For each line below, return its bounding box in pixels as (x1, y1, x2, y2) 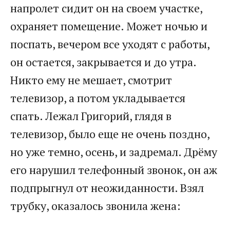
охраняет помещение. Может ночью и (10, 18, 207, 34)
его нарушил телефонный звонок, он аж (10, 162, 217, 178)
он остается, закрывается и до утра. (10, 54, 196, 70)
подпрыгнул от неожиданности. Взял (10, 180, 204, 196)
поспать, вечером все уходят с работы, (10, 36, 209, 52)
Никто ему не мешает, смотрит (10, 72, 172, 88)
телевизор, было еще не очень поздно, (10, 126, 209, 142)
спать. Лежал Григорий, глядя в (10, 108, 171, 124)
